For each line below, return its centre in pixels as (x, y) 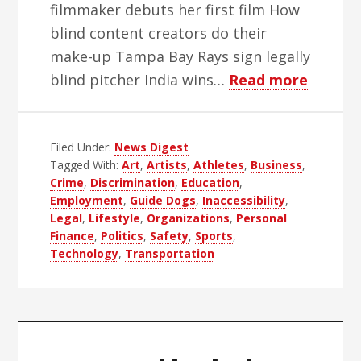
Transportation (170, 253)
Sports (214, 236)
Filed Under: (83, 147)
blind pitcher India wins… (140, 80)
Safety (170, 236)
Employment (87, 200)
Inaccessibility (244, 200)
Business (277, 165)
